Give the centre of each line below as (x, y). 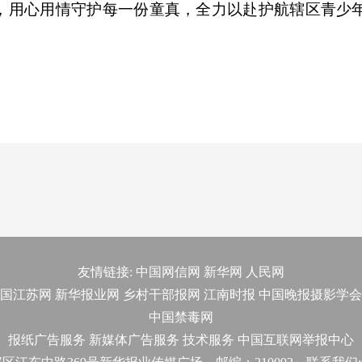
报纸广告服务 (47, 340)
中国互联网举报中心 (296, 340)
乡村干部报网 (162, 295)
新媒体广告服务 (134, 340)
